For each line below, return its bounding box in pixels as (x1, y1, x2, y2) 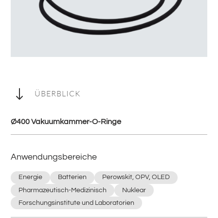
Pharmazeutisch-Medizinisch (18, 186, 107, 194)
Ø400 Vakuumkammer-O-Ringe (11, 117, 122, 126)
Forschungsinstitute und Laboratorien (18, 199, 135, 206)
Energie (18, 174, 43, 181)
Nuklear (122, 186, 146, 194)
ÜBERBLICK (34, 88, 81, 98)
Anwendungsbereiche (11, 152, 97, 162)
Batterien (58, 174, 87, 181)
